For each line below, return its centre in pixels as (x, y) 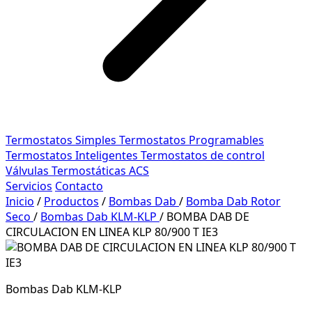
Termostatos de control (203, 155)
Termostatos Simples (62, 140)
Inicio (20, 201)
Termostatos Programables (192, 140)
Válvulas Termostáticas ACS (77, 171)
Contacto (79, 186)
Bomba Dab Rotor (233, 201)
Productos (71, 201)
